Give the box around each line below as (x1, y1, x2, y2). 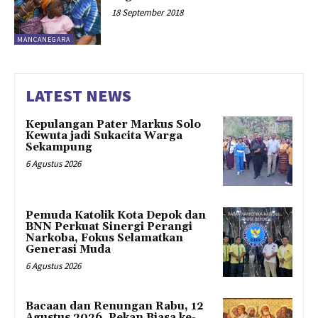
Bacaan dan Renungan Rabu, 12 (26, 299, 204, 313)
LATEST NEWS (26, 84, 131, 107)
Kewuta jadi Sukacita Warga (26, 129, 182, 143)
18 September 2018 (111, 6, 184, 18)
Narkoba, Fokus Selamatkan (26, 231, 183, 245)
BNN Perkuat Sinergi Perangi (26, 219, 192, 234)
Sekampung (26, 141, 92, 155)
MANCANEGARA (17, 35, 70, 45)
